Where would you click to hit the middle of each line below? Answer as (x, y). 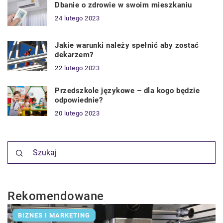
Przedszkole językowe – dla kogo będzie (127, 90)
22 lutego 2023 (77, 68)
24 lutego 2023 (77, 18)
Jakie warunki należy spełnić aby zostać (127, 45)
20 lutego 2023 (77, 113)
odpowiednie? (79, 100)
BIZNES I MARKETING (54, 215)
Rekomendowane (56, 196)
